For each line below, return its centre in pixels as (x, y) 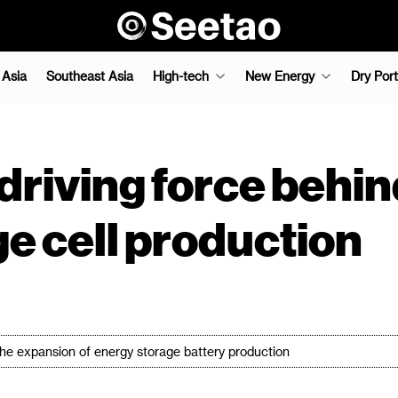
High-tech (181, 76)
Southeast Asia (90, 76)
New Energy (280, 76)
